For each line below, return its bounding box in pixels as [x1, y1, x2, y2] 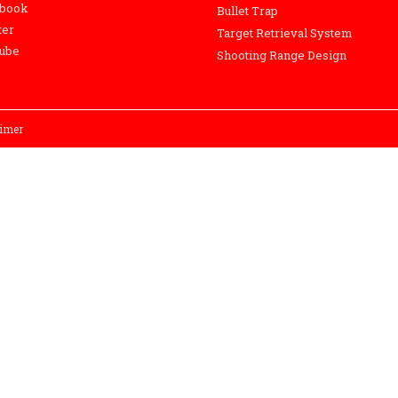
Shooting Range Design [217, 47, 346, 64]
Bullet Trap [217, 3, 278, 20]
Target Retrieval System [217, 25, 353, 42]
